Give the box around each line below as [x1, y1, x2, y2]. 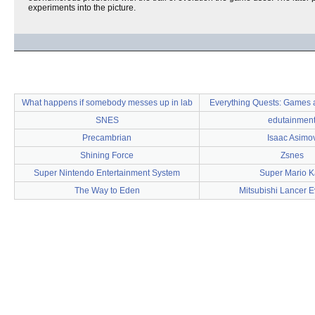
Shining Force [80, 150, 134, 160]
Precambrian [82, 133, 131, 143]
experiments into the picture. [28, 3, 136, 13]
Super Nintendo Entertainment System [34, 168, 180, 178]
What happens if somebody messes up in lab [21, 98, 193, 108]
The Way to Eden [74, 186, 140, 195]
